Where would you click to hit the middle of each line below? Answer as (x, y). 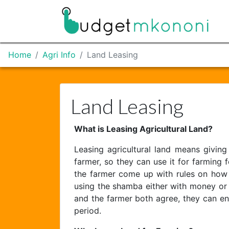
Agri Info (59, 55)
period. (88, 211)
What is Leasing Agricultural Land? (143, 129)
